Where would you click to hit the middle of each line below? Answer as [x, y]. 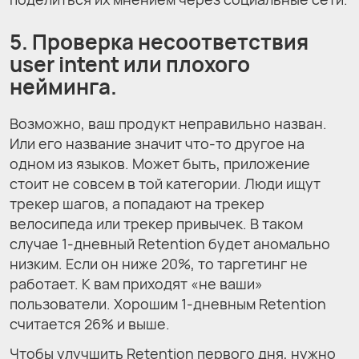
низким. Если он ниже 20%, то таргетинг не [159, 263]
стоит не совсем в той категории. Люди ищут [165, 183]
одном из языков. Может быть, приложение [160, 163]
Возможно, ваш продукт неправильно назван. [168, 123]
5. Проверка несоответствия [159, 42]
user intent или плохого [130, 65]
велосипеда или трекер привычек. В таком [156, 223]
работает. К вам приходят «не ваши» [136, 283]
